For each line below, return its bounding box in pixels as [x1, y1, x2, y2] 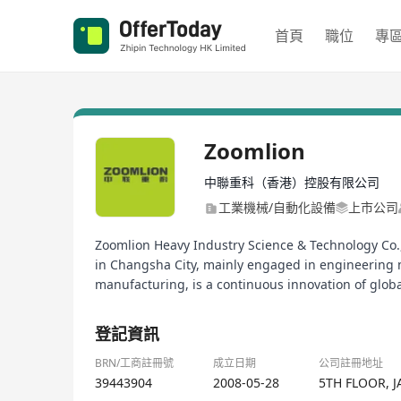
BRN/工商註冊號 [95, 355, 174, 371]
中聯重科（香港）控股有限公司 [204, 174, 380, 191]
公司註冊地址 [319, 355, 383, 371]
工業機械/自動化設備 [218, 199, 336, 216]
